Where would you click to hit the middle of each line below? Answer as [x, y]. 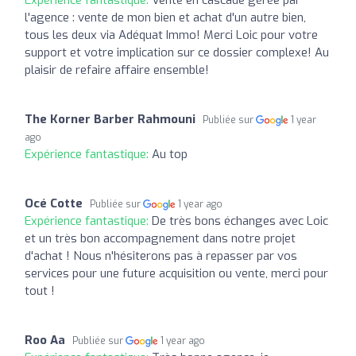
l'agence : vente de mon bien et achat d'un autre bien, [165, 17]
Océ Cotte [54, 203]
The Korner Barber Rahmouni [110, 119]
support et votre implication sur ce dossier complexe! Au [177, 52]
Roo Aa [45, 340]
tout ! [40, 290]
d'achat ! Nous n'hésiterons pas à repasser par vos [161, 255]
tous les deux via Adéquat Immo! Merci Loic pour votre [171, 35]
